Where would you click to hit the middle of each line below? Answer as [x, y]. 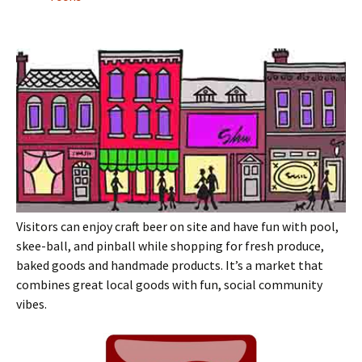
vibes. [32, 304]
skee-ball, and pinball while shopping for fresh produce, [170, 246]
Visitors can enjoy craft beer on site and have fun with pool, [177, 227]
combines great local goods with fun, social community [169, 285]
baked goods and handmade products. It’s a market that [170, 265]
